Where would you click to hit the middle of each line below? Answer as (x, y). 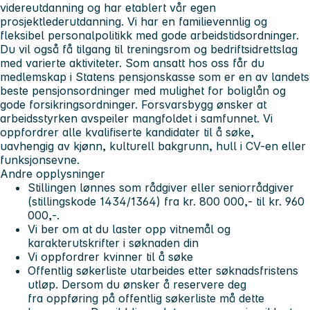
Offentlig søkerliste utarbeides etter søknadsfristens (163, 271)
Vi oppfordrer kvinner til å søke (110, 257)
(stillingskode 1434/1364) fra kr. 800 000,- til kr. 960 (166, 202)
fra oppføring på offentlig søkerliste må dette (146, 299)
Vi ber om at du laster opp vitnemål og (129, 229)
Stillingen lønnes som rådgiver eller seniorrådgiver (161, 188)
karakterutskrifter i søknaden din (113, 243)
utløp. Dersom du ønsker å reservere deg (137, 285)
